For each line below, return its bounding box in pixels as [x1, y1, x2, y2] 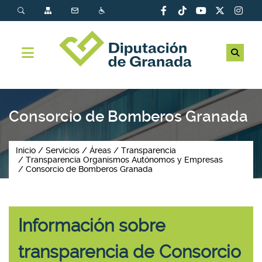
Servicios [46, 146, 80, 155]
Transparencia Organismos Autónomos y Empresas [26, 155, 223, 164]
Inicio [16, 146, 36, 155]
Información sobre [18, 215, 166, 236]
